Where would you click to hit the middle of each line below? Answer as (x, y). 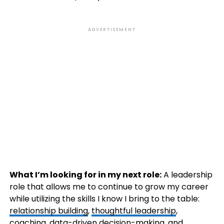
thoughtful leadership (133, 211)
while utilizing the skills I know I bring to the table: (104, 199)
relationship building (48, 211)
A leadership (187, 175)
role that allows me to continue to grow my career (109, 187)
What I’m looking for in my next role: (85, 175)
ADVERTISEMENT (112, 30)
